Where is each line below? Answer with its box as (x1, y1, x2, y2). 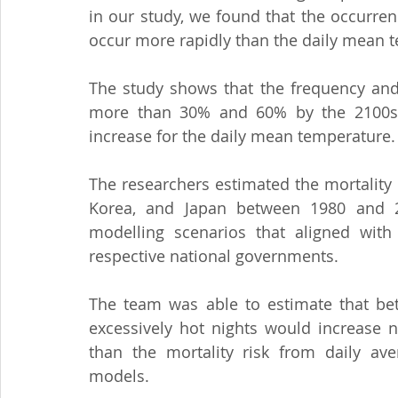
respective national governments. (89, 245, 338, 267)
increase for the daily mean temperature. (89, 125, 395, 147)
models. (89, 365, 149, 386)
